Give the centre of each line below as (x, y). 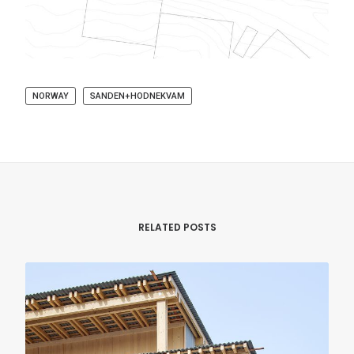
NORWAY (51, 96)
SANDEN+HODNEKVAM (137, 96)
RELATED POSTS (177, 227)
